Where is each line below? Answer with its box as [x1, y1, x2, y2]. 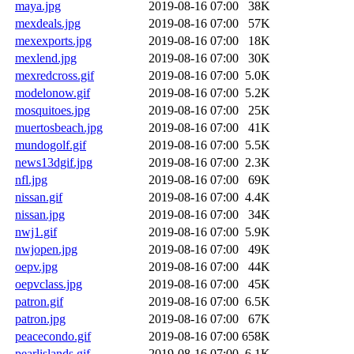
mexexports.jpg [15, 33, 92, 47]
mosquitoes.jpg [15, 103, 90, 117]
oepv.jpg [15, 259, 58, 273]
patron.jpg [15, 311, 66, 326]
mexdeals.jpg [15, 16, 81, 30]
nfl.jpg [15, 172, 47, 186]
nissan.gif [15, 190, 62, 204]
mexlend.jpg [15, 51, 77, 65]
